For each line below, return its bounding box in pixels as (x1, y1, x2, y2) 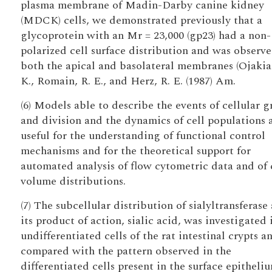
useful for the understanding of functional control (20, 127, 265, 144)
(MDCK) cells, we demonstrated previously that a (20, 12, 262, 29)
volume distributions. (20, 173, 126, 189)
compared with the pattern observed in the (20, 243, 231, 259)
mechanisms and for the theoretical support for (20, 143, 251, 159)
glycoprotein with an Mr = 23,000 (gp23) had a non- (20, 27, 271, 44)
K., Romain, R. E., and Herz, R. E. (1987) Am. (20, 73, 236, 89)
